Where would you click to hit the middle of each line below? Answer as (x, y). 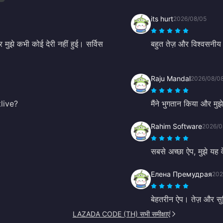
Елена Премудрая (181, 174)
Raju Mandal (171, 78)
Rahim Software (176, 126)
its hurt (162, 18)
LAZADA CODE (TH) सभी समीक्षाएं (121, 214)
